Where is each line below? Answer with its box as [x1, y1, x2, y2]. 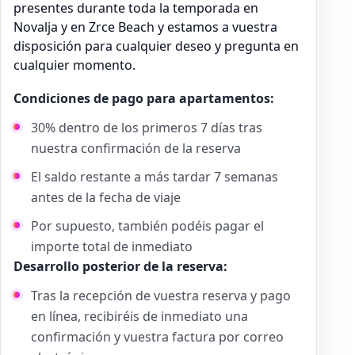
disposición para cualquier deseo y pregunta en [13, 36, 299, 55]
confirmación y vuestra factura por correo [31, 327, 284, 345]
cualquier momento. [13, 55, 136, 74]
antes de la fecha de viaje [31, 188, 181, 206]
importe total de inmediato [31, 237, 193, 255]
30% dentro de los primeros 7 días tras [31, 118, 262, 136]
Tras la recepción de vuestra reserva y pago [31, 286, 291, 304]
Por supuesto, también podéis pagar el [31, 216, 264, 235]
